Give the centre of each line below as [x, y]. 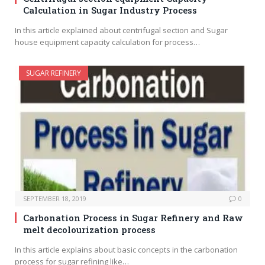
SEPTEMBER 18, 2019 [55, 198]
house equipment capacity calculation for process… [107, 42]
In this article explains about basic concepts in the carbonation [126, 249]
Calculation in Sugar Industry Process [110, 10]
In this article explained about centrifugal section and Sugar [121, 30]
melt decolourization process [89, 229]
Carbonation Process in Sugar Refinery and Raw [133, 217]
